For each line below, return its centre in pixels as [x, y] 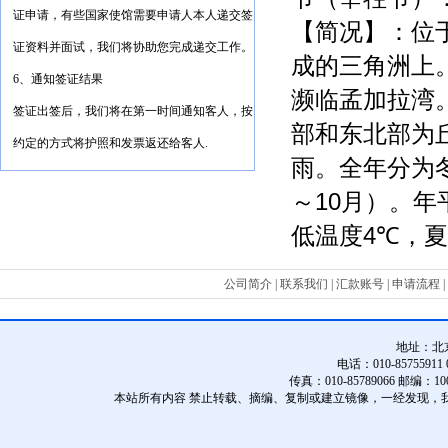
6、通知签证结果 [58, 79]
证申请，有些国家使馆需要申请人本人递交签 [133, 15]
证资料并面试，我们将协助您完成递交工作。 [133, 47]
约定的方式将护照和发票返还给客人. [110, 143]
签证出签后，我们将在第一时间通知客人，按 [133, 111]
